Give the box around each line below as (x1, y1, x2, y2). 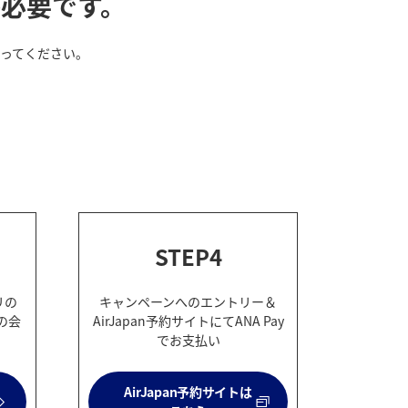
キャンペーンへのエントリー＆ (99, 292, 278, 311)
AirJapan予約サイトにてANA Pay (92, 311, 284, 331)
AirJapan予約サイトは (124, 382, 252, 402)
